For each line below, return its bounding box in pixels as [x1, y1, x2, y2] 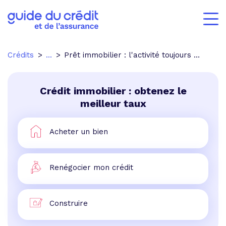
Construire [49, 198, 88, 208]
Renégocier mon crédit [49, 162, 133, 172]
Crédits [8, 50, 34, 60]
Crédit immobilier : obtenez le [39, 85, 187, 97]
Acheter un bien [49, 127, 108, 136]
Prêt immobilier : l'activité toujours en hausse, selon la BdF [64, 50, 194, 60]
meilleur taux [80, 97, 146, 109]
